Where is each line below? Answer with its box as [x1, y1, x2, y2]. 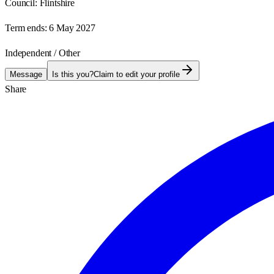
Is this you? [52, 69, 94, 79]
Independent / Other [5, 47, 80, 58]
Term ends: [5, 22, 47, 33]
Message [10, 69, 42, 79]
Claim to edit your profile [94, 69, 180, 79]
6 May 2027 [49, 22, 95, 33]
